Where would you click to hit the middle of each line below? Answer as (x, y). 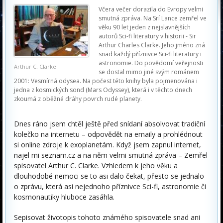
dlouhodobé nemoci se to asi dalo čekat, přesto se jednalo (109, 176)
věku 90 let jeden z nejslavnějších (145, 27)
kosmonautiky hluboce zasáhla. (64, 197)
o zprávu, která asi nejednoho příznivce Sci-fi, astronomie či (110, 186)
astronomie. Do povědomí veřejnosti (151, 63)
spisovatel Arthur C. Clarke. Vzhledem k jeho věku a (96, 166)
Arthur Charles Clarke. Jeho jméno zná (152, 45)
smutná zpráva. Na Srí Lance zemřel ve (153, 18)
